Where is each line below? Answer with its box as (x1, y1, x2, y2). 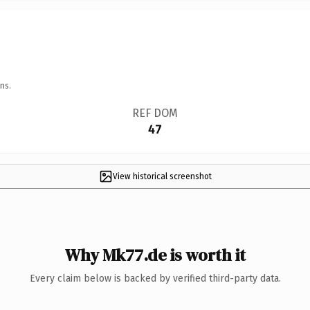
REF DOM (131, 106, 178, 120)
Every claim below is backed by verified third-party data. (29, 272, 281, 284)
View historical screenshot (112, 171, 212, 181)
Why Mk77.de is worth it (64, 243, 246, 266)
